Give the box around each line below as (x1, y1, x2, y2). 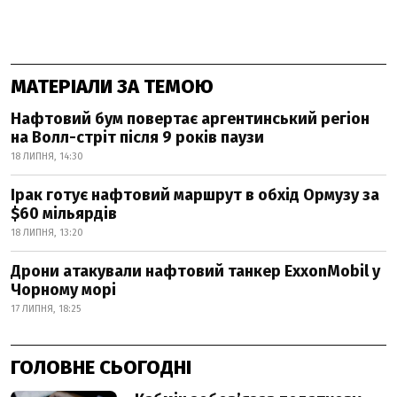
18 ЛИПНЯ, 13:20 (11, 226, 83, 238)
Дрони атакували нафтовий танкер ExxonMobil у (11, 261, 380, 281)
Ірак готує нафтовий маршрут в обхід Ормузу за (11, 184, 379, 205)
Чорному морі (11, 279, 116, 300)
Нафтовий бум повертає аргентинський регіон (11, 108, 370, 128)
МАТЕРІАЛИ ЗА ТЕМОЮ (11, 74, 214, 98)
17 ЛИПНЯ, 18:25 (11, 302, 81, 315)
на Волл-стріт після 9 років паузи (11, 127, 264, 147)
